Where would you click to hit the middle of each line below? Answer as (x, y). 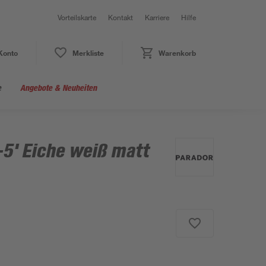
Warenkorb (177, 53)
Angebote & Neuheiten (58, 88)
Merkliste (88, 53)
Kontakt (121, 17)
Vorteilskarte (77, 17)
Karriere (157, 17)
